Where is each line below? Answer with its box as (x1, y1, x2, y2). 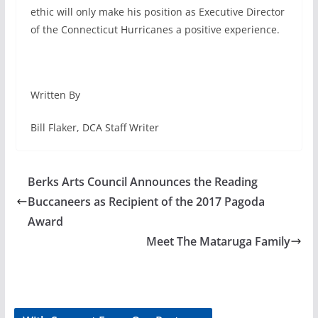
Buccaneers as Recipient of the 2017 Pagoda (27, 194, 265, 210)
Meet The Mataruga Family (146, 234, 291, 250)
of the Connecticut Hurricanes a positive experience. (30, 23, 280, 37)
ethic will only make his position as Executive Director (30, 5, 285, 19)
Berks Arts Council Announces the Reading (27, 174, 258, 190)
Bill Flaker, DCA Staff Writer (30, 121, 159, 135)
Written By (30, 88, 80, 102)
